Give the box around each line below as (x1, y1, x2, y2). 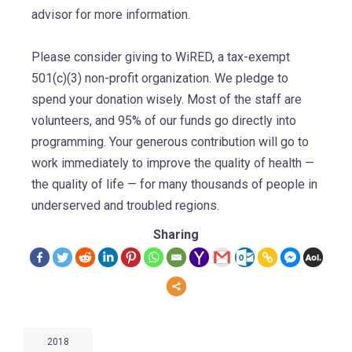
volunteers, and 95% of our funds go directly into (31, 112, 296, 128)
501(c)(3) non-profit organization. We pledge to (31, 70, 288, 86)
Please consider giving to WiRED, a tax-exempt (31, 49, 290, 64)
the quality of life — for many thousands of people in (31, 176, 317, 192)
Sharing (153, 226, 199, 242)
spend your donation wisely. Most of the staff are (31, 91, 302, 107)
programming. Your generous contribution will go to (31, 134, 309, 149)
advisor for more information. (31, 6, 190, 22)
